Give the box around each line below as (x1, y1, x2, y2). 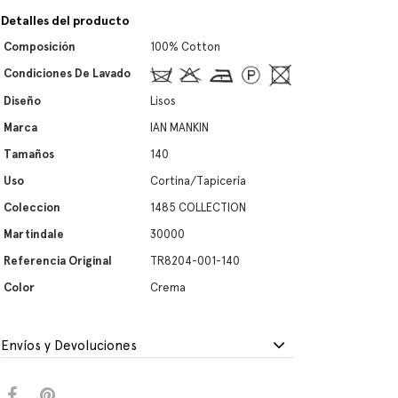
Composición (4, 40, 76, 53)
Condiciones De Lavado (4, 67, 131, 80)
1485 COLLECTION (150, 200, 246, 214)
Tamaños (4, 147, 54, 161)
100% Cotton (150, 40, 220, 53)
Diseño (4, 93, 41, 107)
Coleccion (4, 200, 60, 214)
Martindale (4, 227, 64, 241)
